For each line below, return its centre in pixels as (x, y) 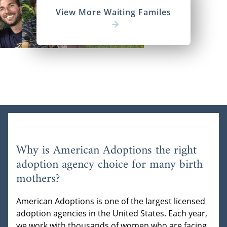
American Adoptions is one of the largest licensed (111, 201)
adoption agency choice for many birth (109, 165)
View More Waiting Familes (113, 12)
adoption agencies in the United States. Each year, (112, 214)
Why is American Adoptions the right (106, 151)
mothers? (38, 179)
